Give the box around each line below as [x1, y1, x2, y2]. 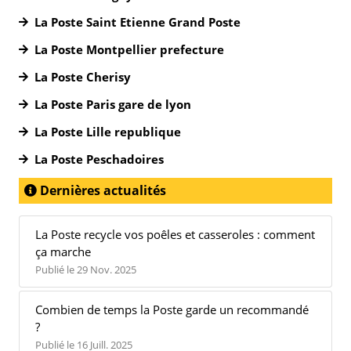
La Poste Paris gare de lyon [34, 96, 191, 112]
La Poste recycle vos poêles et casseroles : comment [35, 226, 315, 242]
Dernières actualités [37, 182, 166, 199]
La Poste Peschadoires [34, 151, 164, 167]
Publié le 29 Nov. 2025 [35, 262, 136, 277]
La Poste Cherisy [34, 69, 131, 85]
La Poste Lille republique [34, 124, 181, 139]
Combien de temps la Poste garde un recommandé [35, 302, 309, 317]
